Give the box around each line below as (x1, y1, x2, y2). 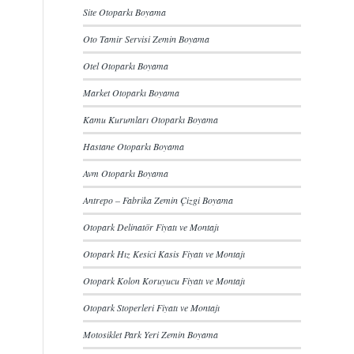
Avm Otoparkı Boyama (83, 167, 169, 179)
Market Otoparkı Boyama (83, 86, 180, 99)
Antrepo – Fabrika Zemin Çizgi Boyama (83, 194, 234, 206)
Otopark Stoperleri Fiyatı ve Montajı (83, 301, 220, 314)
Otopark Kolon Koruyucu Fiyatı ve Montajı (83, 274, 246, 287)
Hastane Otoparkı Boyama (83, 140, 185, 153)
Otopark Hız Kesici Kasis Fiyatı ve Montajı (83, 247, 246, 260)
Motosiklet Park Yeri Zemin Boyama (83, 328, 219, 341)
